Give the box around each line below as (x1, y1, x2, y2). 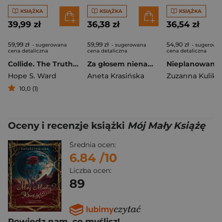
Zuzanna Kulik (166, 71, 217, 80)
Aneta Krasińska (87, 71, 144, 80)
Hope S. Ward (8, 71, 56, 80)
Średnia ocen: (69, 140, 116, 149)
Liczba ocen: (69, 166, 111, 175)
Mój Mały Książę (127, 120, 205, 131)
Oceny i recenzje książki (8, 120, 127, 131)
